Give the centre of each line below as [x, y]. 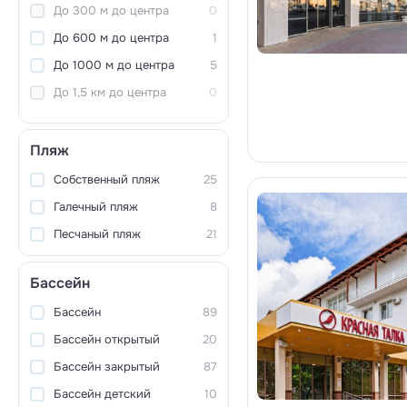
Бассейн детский [102, 394]
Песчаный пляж [97, 234]
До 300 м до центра [111, 10]
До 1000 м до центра [114, 65]
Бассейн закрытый [107, 367]
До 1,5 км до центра [110, 92]
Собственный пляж [107, 179]
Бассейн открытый [107, 339]
